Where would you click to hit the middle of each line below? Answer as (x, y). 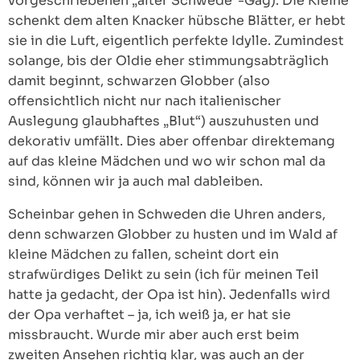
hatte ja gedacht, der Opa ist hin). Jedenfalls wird (169, 295)
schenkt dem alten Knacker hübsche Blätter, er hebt (177, 20)
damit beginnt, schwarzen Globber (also (139, 81)
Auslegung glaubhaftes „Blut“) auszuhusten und (164, 121)
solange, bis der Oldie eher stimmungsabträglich (168, 61)
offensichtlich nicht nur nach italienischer (145, 101)
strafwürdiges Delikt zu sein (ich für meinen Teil (164, 274)
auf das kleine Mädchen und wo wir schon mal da (167, 161)
